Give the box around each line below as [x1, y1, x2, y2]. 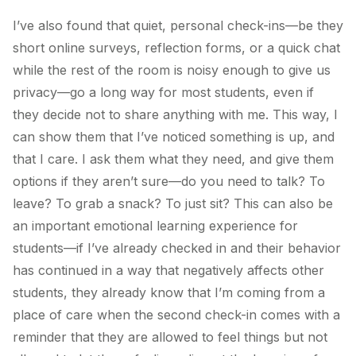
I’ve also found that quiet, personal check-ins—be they [13, 17, 343, 33]
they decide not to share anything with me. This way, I [13, 106, 338, 122]
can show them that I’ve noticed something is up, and [13, 128, 335, 145]
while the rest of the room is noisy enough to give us [13, 61, 331, 78]
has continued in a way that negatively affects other [13, 261, 324, 278]
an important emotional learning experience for [13, 217, 298, 234]
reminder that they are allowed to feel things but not [13, 328, 327, 345]
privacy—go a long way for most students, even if [13, 83, 314, 100]
